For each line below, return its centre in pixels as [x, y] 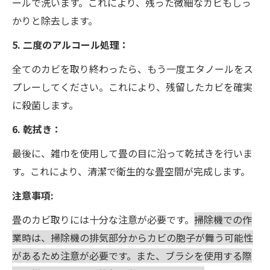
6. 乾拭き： [37, 129]
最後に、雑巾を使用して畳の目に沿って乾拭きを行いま [132, 153]
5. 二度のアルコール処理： [71, 44]
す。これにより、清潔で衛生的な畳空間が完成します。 [131, 171]
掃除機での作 [223, 219]
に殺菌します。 [45, 105]
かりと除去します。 [55, 20]
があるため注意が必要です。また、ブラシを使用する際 [132, 255]
